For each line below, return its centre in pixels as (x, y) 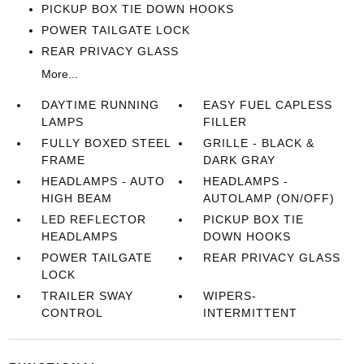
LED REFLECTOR (93, 219)
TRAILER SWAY (87, 296)
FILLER (225, 122)
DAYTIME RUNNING (100, 105)
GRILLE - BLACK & (259, 143)
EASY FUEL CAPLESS (268, 105)
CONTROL (72, 313)
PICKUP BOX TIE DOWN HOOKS (137, 9)
